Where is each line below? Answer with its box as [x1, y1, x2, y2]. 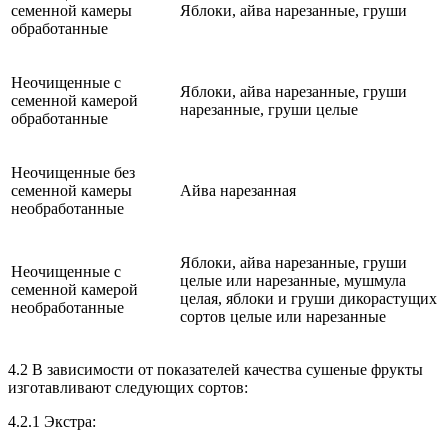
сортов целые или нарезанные [180, 307, 386, 325]
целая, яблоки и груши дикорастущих [180, 289, 437, 307]
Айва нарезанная [180, 181, 296, 199]
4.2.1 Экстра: [8, 412, 96, 430]
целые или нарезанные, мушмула [180, 271, 406, 289]
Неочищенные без [11, 163, 135, 181]
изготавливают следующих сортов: [8, 378, 248, 396]
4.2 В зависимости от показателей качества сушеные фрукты [8, 360, 423, 378]
